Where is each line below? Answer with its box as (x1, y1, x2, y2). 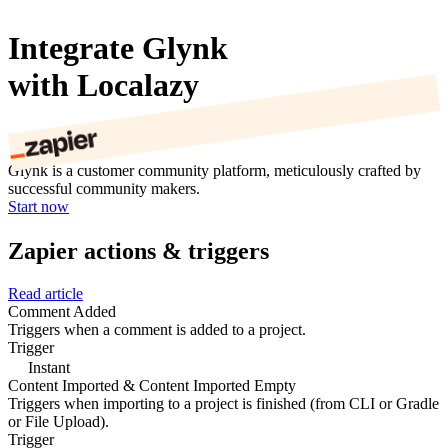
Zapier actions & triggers (8, 237, 269, 264)
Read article (8, 284, 83, 302)
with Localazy (8, 66, 199, 103)
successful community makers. (8, 180, 200, 198)
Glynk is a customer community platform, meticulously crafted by (8, 162, 421, 180)
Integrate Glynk (8, 29, 228, 66)
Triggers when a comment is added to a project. (8, 320, 306, 338)
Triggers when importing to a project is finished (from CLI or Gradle (8, 394, 439, 412)
